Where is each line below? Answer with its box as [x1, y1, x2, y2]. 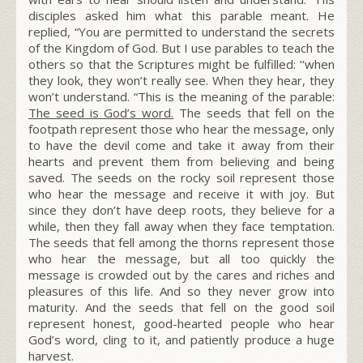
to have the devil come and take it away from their [28, 136, 335, 153]
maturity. [28, 298, 78, 315]
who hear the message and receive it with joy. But [28, 185, 335, 202]
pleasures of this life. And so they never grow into [28, 282, 335, 299]
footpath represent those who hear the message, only [28, 120, 335, 137]
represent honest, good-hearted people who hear [28, 314, 335, 331]
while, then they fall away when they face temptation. [28, 217, 335, 234]
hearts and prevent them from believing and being [28, 152, 335, 169]
